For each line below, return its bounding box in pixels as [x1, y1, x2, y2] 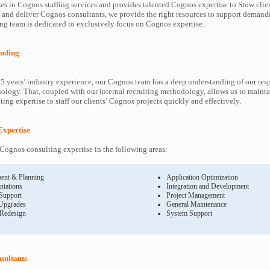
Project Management [166, 191, 225, 199]
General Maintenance [166, 200, 227, 209]
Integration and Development [166, 182, 249, 190]
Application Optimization [166, 173, 238, 181]
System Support [166, 209, 212, 218]
